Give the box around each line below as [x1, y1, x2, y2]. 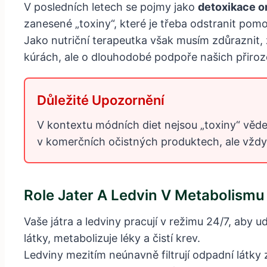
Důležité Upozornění [37, 92, 164, 108]
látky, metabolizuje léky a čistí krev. [24, 232, 200, 245]
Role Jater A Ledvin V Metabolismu [24, 187, 265, 204]
